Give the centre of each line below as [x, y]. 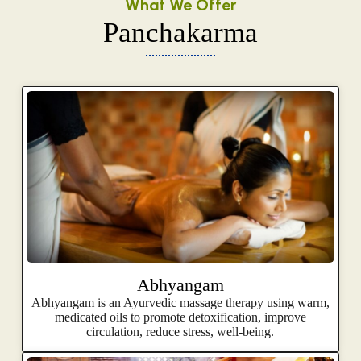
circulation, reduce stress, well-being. [180, 331]
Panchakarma [180, 32]
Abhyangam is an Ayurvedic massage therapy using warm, [180, 302]
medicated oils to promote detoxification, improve [180, 317]
